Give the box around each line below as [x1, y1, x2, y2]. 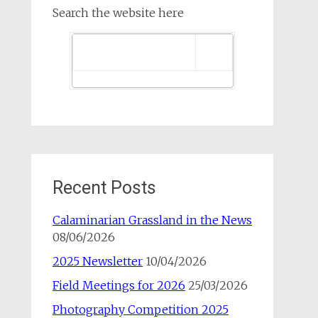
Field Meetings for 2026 [52, 278, 185, 292]
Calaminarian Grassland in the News [52, 213, 252, 227]
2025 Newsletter [52, 254, 143, 268]
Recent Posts [52, 177, 156, 198]
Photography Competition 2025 [52, 302, 229, 317]
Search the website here [52, 6, 184, 20]
